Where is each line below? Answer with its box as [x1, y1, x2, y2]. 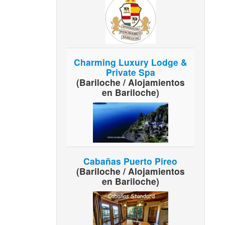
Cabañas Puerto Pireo [83, 154, 178, 167]
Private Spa [105, 65, 155, 78]
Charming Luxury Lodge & [73, 55, 187, 68]
